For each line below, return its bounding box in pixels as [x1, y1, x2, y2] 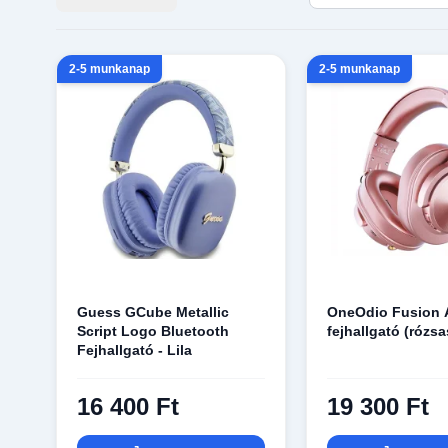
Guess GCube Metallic [77, 304, 230, 321]
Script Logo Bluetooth [77, 323, 230, 340]
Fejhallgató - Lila [77, 342, 193, 359]
